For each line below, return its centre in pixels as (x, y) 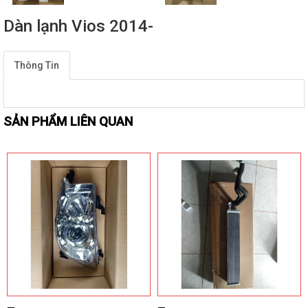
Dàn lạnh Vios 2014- (78, 26)
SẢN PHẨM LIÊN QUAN (68, 122)
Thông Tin (37, 66)
